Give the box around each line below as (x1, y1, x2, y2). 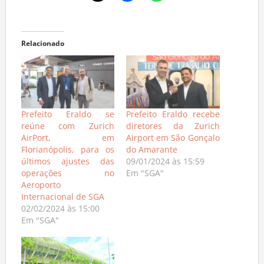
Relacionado (21, 38, 64, 48)
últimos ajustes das (21, 156, 114, 167)
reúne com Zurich (21, 120, 114, 132)
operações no (21, 167, 114, 179)
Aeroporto (21, 179, 61, 191)
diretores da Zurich (126, 120, 220, 132)
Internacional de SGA (21, 191, 104, 203)
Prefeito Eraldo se (21, 108, 114, 120)
